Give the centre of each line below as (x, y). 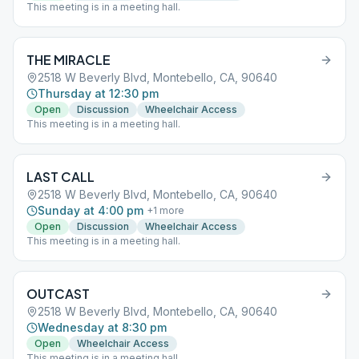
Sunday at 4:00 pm (91, 210)
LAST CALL (61, 177)
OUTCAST (58, 294)
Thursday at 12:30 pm (98, 93)
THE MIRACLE (69, 60)
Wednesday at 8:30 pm (102, 327)
